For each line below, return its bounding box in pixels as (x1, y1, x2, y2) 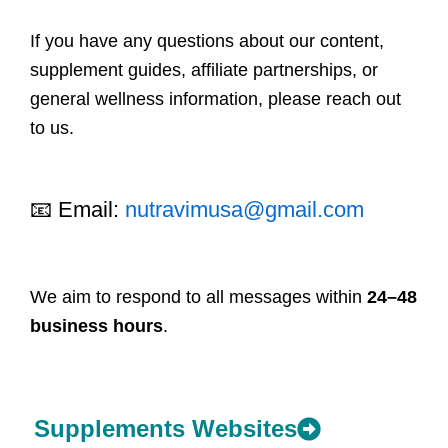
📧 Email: (30, 196, 125, 222)
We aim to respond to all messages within (30, 286, 367, 307)
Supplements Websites (34, 414, 297, 442)
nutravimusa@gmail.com (125, 196, 364, 222)
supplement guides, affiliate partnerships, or (30, 59, 378, 80)
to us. (30, 117, 74, 138)
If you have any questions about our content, (30, 30, 384, 51)
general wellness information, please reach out (30, 88, 401, 109)
